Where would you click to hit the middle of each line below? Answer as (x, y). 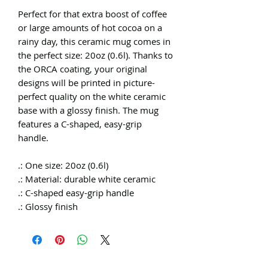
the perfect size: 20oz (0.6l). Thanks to (95, 55)
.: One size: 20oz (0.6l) (63, 165)
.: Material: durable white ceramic (87, 179)
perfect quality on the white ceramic (92, 96)
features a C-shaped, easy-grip (80, 124)
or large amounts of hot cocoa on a (90, 27)
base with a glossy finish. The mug (88, 110)
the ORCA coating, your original (83, 68)
